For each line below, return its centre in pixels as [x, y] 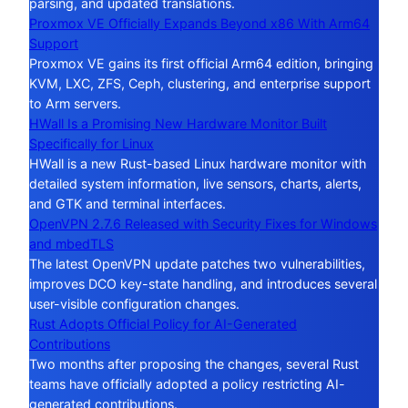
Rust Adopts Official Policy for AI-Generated [163, 324]
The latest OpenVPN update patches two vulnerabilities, [197, 264]
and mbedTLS [71, 244]
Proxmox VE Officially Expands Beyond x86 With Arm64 [199, 24]
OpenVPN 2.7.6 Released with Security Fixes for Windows [203, 224]
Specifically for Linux [92, 144]
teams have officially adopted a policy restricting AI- [187, 384]
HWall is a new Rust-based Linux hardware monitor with [198, 164]
